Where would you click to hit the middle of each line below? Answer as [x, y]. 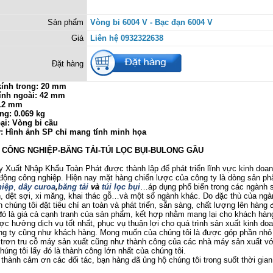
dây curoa [37, 187]
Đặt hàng [68, 64]
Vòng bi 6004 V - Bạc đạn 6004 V [151, 22]
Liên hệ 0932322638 [127, 38]
